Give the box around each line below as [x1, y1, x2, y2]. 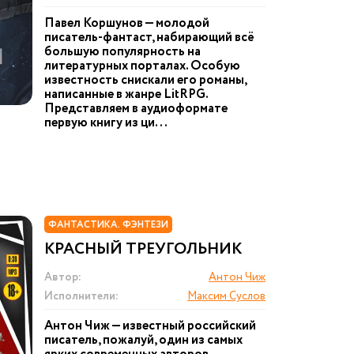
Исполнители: [44, 288, 119, 304]
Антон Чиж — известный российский [44, 317, 256, 335]
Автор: [44, 269, 81, 285]
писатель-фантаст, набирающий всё [44, 28, 254, 47]
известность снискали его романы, [44, 71, 247, 89]
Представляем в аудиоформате [44, 100, 228, 118]
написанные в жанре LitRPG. [44, 85, 208, 104]
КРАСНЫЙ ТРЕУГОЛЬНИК [44, 238, 242, 261]
